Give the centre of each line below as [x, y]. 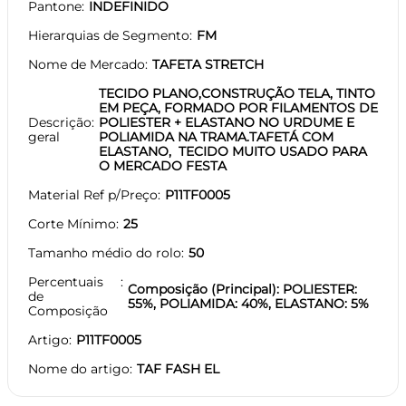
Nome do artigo [79, 368]
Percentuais [66, 281]
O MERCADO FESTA [163, 165]
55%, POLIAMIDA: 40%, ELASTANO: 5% [249, 303]
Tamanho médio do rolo [105, 252]
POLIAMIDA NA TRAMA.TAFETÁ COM [216, 136]
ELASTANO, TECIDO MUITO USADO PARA [233, 151]
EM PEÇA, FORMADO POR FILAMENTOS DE [238, 107]
